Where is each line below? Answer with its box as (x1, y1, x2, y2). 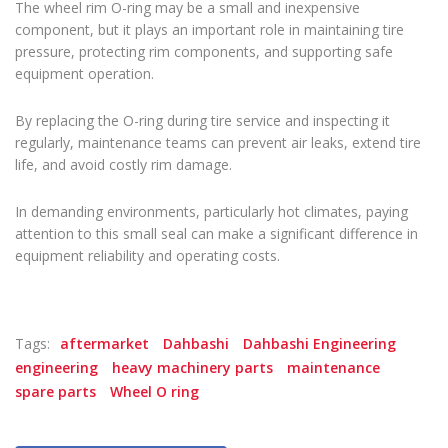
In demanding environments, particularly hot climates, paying (15, 202, 408, 222)
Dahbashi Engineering (243, 334, 396, 354)
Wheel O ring (110, 382, 199, 402)
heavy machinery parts (112, 358, 273, 378)
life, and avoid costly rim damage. (15, 155, 232, 175)
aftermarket (60, 334, 149, 354)
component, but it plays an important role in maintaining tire (15, 20, 404, 40)
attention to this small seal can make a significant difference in (15, 224, 418, 244)
